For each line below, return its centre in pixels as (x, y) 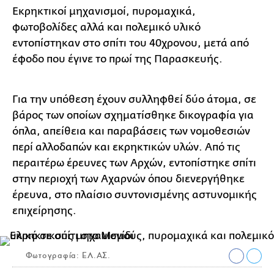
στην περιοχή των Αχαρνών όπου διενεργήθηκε (128, 179)
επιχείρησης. (44, 211)
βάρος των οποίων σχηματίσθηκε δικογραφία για (133, 116)
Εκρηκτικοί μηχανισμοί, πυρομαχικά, (104, 12)
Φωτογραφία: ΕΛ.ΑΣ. (67, 256)
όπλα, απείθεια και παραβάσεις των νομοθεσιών (131, 131)
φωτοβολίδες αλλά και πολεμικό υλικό (106, 28)
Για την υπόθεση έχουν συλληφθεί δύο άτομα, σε (134, 100)
